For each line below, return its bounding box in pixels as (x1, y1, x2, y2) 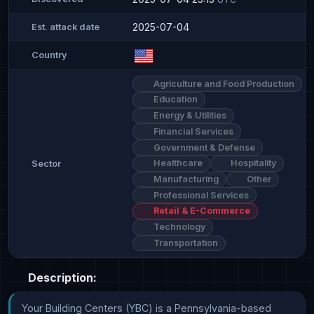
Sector (32, 158, 61, 169)
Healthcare (151, 158, 203, 169)
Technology (151, 221, 205, 233)
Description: (25, 271, 97, 285)
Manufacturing (151, 173, 219, 184)
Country (32, 50, 67, 61)
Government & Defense (151, 142, 255, 153)
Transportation (151, 237, 218, 248)
